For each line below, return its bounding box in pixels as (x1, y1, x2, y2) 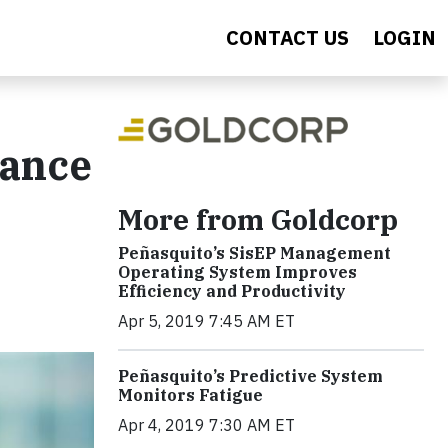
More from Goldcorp (118, 200, 398, 238)
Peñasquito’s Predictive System (118, 365, 383, 386)
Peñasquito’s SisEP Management (118, 242, 391, 263)
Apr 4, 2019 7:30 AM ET (118, 414, 295, 435)
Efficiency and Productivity (118, 280, 346, 301)
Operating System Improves (118, 261, 357, 282)
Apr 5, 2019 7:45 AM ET (118, 310, 295, 331)
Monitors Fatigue (118, 384, 263, 405)
